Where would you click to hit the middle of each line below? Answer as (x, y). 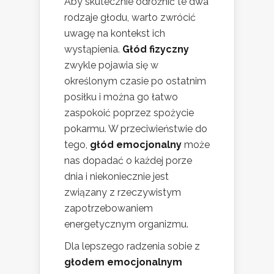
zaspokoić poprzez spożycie (129, 113)
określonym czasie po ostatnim (135, 81)
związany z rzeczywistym (123, 192)
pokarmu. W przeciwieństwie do (136, 128)
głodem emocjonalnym (123, 262)
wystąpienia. (93, 49)
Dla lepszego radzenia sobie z (132, 246)
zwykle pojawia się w (111, 65)
